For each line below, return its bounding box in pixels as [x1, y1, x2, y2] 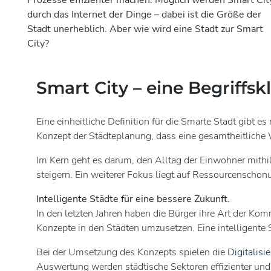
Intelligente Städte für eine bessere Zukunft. [36, 192, 230, 206]
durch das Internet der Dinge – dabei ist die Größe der [27, 8, 261, 21]
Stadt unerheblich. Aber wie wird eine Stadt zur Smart [27, 22, 263, 36]
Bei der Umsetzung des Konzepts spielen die [36, 246, 227, 260]
